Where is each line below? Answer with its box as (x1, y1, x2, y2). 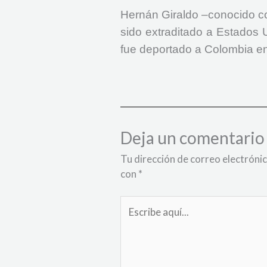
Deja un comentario (120, 127, 265, 148)
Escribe (120, 197, 152, 210)
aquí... (120, 212, 146, 225)
